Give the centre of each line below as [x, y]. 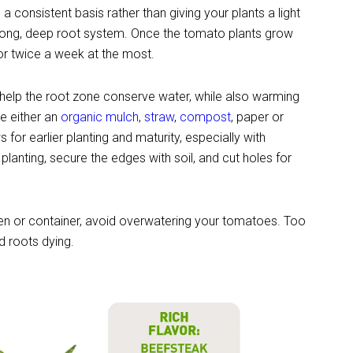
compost [206, 117]
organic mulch [100, 117]
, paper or [258, 117]
